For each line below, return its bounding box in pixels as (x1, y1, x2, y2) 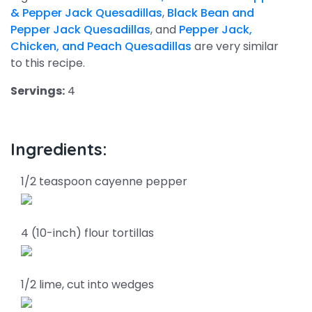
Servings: (10, 83, 65, 99)
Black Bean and (167, 5, 254, 21)
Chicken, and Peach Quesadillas (10, 38, 192, 54)
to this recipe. (10, 55, 85, 71)
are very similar (192, 38, 279, 54)
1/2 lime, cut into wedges (21, 276, 154, 292)
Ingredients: (10, 139, 107, 159)
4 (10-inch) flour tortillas (21, 225, 154, 241)
